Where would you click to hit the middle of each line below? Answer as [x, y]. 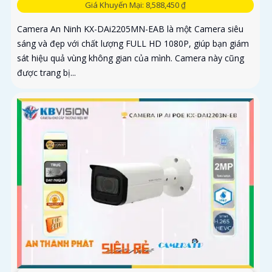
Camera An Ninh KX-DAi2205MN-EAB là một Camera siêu [130, 29]
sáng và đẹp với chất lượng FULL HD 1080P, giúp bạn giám [133, 44]
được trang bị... [46, 73]
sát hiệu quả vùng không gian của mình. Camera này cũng [131, 58]
